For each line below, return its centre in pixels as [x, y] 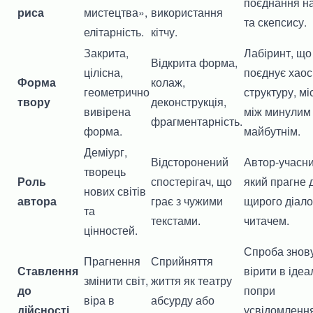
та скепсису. [275, 22]
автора [37, 201]
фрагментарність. [197, 121]
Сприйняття [182, 261]
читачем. [267, 220]
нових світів [115, 191]
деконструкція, [189, 101]
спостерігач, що [191, 181]
